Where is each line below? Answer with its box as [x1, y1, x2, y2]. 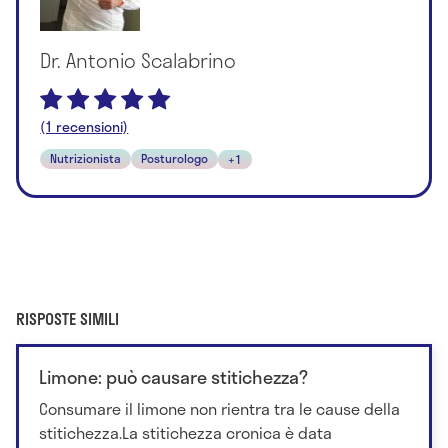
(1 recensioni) [40, 115, 129, 137]
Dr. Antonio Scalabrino [40, 44, 237, 75]
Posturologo [141, 148, 209, 167]
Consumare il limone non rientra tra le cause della [39, 396, 400, 422]
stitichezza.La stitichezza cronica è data [39, 420, 332, 446]
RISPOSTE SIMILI [16, 306, 119, 332]
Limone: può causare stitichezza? [39, 363, 308, 392]
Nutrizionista [50, 148, 122, 167]
